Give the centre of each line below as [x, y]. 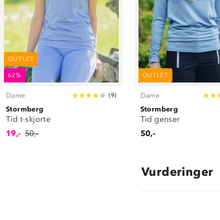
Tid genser [160, 119]
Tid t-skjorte [28, 119]
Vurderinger [178, 171]
